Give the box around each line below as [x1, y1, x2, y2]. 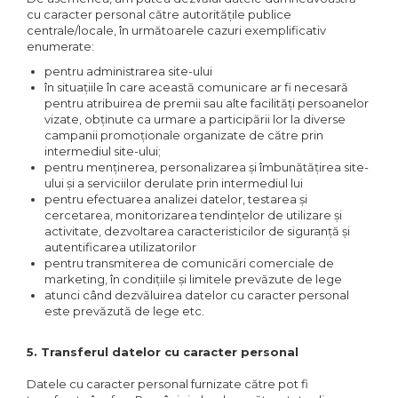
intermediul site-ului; [44, 144, 161, 158]
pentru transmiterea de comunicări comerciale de [44, 256, 334, 270]
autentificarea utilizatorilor [44, 240, 196, 254]
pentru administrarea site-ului [44, 64, 212, 78]
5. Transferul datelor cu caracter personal [27, 345, 298, 359]
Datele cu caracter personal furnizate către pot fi [27, 377, 308, 391]
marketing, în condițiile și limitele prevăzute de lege [44, 272, 342, 286]
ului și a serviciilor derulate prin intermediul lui [44, 176, 303, 190]
